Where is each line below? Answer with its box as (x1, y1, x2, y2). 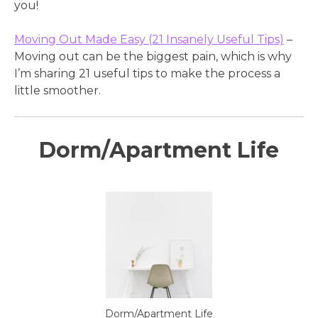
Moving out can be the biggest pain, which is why (14, 50, 292, 64)
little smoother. (14, 84, 101, 98)
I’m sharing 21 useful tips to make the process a (14, 67, 280, 81)
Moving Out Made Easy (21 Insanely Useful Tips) (14, 33, 284, 47)
